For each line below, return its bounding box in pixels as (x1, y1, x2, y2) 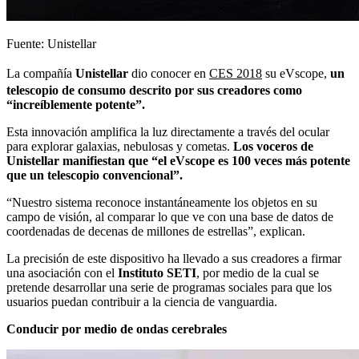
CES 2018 (209, 66, 262, 80)
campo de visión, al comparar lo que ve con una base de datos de (6, 209, 333, 224)
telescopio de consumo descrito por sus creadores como (6, 83, 302, 97)
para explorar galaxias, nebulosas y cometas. (6, 139, 233, 153)
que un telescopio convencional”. (6, 167, 183, 182)
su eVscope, (262, 66, 330, 80)
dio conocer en (128, 66, 209, 80)
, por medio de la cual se (196, 265, 319, 280)
